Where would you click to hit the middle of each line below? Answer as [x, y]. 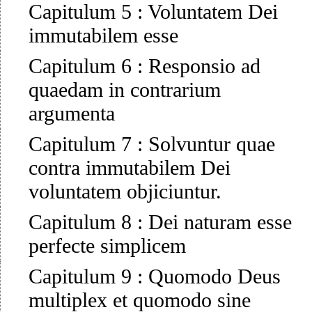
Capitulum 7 [80, 144]
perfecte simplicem [107, 246]
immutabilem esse [103, 36]
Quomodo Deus [214, 276]
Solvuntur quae [212, 144]
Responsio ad [204, 66]
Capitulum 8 [80, 222]
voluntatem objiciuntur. [125, 192]
